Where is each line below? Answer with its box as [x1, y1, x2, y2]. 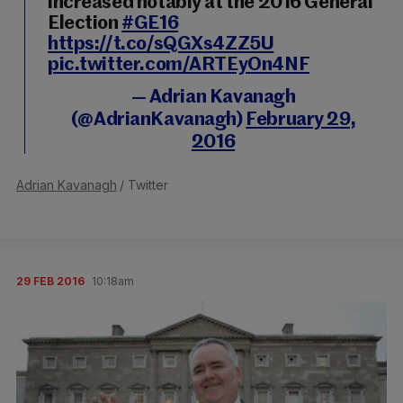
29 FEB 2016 [16, 273, 85, 288]
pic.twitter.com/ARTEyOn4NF [48, 55, 310, 75]
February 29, [246, 110, 356, 130]
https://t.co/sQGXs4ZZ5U [48, 34, 274, 54]
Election [48, 13, 122, 33]
